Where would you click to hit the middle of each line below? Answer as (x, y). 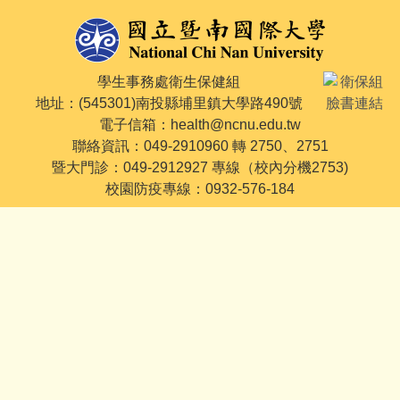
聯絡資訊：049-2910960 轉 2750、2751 (200, 146)
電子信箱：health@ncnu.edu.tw (200, 125)
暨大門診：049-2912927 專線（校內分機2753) (200, 167)
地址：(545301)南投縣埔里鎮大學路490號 (169, 103)
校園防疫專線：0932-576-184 (200, 189)
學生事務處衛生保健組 (169, 82)
